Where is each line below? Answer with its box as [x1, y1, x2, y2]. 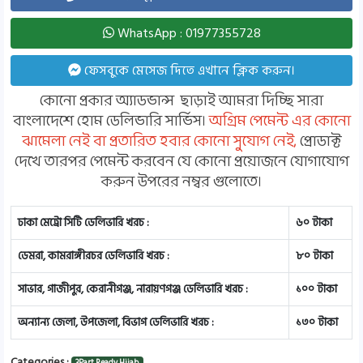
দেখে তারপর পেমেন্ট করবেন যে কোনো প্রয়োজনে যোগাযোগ [14, 149, 349, 175]
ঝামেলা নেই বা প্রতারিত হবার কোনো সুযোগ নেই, [22, 129, 297, 155]
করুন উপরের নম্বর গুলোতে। [101, 169, 262, 195]
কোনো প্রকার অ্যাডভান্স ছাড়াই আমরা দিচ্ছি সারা [40, 88, 323, 114]
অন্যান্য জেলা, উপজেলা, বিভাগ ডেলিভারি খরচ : [18, 312, 214, 331]
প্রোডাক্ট [297, 129, 341, 155]
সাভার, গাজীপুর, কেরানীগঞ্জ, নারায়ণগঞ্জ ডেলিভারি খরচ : [18, 279, 253, 298]
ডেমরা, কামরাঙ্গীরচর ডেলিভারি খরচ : [18, 246, 169, 265]
